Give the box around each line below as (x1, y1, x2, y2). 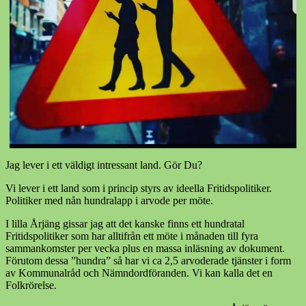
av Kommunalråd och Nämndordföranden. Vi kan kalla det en (5, 266, 273, 279)
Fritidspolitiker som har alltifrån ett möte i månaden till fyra (5, 229, 258, 242)
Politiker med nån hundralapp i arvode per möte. (5, 194, 213, 206)
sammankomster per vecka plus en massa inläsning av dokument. (5, 242, 285, 254)
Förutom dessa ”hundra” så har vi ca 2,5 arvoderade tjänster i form (5, 254, 291, 266)
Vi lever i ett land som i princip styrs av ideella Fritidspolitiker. (5, 182, 272, 194)
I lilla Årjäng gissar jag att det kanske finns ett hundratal (5, 217, 245, 229)
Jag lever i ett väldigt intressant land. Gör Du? (5, 158, 202, 171)
